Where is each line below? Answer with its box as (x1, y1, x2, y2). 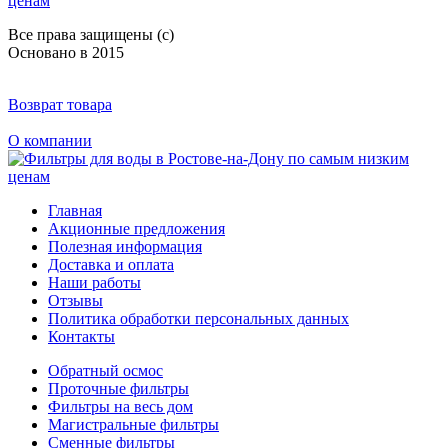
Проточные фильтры (48, 379, 189, 397)
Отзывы (48, 291, 103, 309)
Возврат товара (8, 95, 112, 113)
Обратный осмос (48, 361, 163, 379)
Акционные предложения (48, 219, 225, 237)
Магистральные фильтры (48, 415, 219, 433)
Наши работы (48, 273, 141, 291)
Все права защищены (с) (8, 25, 174, 43)
